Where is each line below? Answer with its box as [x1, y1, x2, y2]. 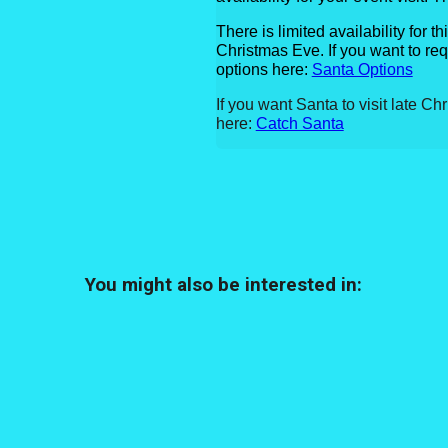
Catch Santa [255, 114, 344, 132]
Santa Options [311, 60, 413, 78]
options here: [215, 60, 312, 78]
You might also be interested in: [85, 273, 363, 296]
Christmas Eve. [215, 41, 328, 59]
